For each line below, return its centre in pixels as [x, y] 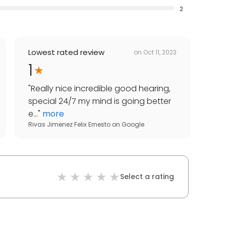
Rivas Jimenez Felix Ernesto [69, 125]
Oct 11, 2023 [160, 52]
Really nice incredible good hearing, [101, 89]
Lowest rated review [66, 52]
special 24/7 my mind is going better [100, 101]
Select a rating [147, 177]
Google [133, 125]
